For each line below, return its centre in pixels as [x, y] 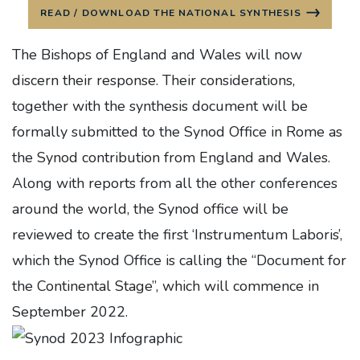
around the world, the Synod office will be [150, 209]
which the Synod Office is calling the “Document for [179, 260]
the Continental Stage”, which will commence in [166, 286]
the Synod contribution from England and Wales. [171, 157]
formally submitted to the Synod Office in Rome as [177, 131]
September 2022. [70, 311]
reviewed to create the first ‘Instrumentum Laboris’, [177, 234]
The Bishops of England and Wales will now [157, 54]
